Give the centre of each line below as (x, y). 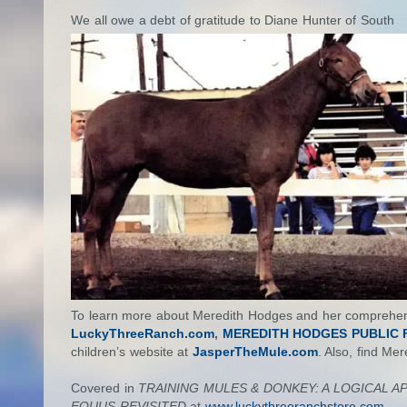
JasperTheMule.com (255, 351)
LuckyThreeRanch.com (143, 333)
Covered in (104, 387)
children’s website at (132, 351)
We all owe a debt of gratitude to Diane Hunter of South (233, 20)
